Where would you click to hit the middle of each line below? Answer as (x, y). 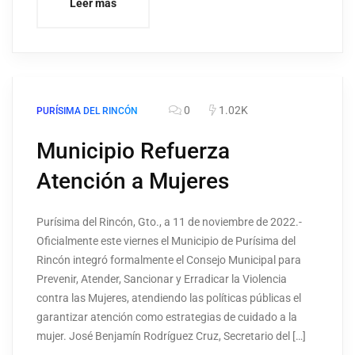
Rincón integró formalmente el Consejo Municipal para (169, 260)
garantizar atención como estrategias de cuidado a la (167, 317)
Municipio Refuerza (133, 151)
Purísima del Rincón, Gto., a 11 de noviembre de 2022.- (169, 222)
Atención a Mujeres (133, 181)
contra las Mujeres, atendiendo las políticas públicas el (169, 298)
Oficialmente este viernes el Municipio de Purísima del (166, 241)
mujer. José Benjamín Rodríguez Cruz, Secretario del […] (171, 336)
